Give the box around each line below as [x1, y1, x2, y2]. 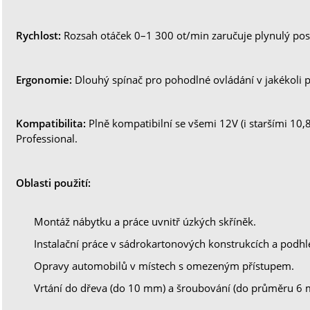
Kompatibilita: [16, 116, 86, 131]
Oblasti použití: [16, 176, 91, 190]
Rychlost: [16, 28, 62, 43]
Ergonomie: [16, 73, 73, 87]
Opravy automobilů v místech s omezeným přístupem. [34, 258, 295, 273]
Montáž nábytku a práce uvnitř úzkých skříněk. [34, 215, 257, 229]
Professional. [16, 131, 78, 146]
